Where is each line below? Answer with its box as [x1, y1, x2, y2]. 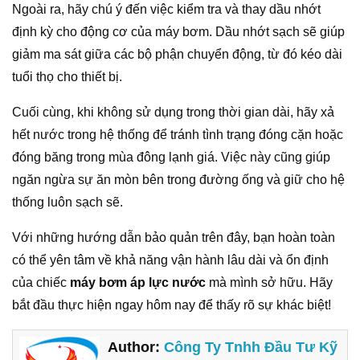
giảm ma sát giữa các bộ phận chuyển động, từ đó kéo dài [12, 47, 342, 61]
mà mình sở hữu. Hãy [206, 276, 333, 289]
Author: [108, 339, 165, 356]
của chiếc [12, 276, 70, 289]
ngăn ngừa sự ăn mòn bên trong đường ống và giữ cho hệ [12, 173, 345, 186]
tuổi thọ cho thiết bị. [12, 70, 122, 84]
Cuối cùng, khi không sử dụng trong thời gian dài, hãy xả [12, 105, 334, 119]
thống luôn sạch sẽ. [12, 195, 123, 209]
